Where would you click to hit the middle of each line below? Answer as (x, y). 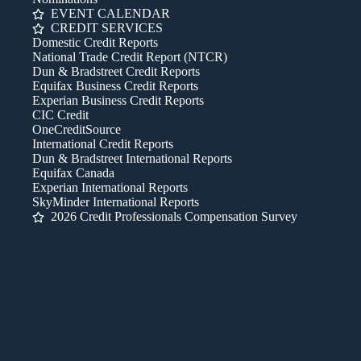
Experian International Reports (110, 187)
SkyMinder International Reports (116, 202)
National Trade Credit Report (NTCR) (130, 57)
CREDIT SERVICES (107, 28)
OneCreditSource (77, 129)
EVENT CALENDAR (110, 13)
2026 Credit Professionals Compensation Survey (174, 216)
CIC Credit (60, 115)
